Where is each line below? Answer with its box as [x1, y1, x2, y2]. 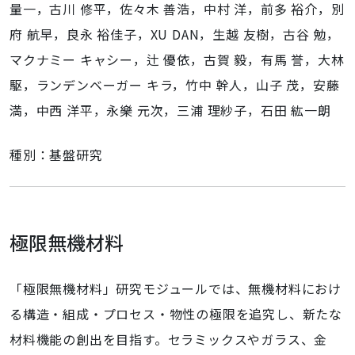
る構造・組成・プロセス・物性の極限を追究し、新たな [10, 304, 342, 323]
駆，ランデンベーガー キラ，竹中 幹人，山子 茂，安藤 [10, 75, 340, 94]
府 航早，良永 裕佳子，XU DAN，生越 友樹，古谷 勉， [10, 25, 340, 44]
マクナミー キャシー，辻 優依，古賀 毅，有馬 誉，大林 [10, 50, 345, 69]
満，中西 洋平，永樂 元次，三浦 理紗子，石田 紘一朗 [10, 101, 331, 120]
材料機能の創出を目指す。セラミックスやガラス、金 [10, 330, 328, 349]
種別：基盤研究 [10, 145, 103, 164]
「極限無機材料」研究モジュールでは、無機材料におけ [10, 279, 342, 298]
